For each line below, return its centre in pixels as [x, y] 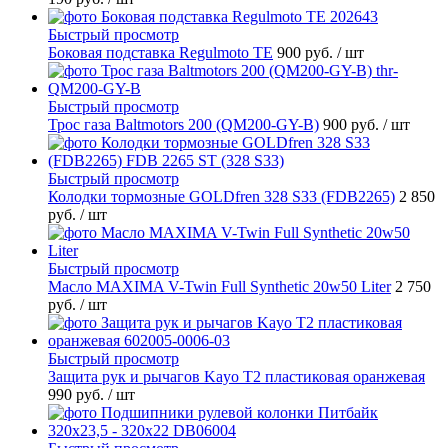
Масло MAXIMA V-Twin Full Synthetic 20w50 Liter [219, 286]
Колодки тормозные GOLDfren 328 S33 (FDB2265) [221, 196]
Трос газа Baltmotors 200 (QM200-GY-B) [183, 124]
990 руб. [78, 394]
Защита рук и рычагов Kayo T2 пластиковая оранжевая [236, 376]
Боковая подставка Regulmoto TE [160, 52]
